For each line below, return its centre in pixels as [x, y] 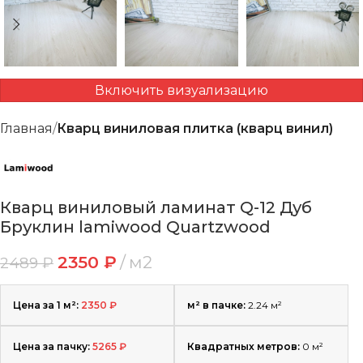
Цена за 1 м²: [46, 305]
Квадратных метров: [244, 347]
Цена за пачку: [51, 347]
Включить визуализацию [181, 91]
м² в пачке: [217, 305]
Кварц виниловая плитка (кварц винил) [195, 129]
